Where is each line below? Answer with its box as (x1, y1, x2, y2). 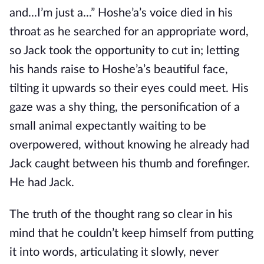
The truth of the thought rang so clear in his (9, 209, 233, 220)
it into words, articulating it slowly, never (9, 246, 219, 258)
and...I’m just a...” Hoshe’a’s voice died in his (9, 7, 233, 19)
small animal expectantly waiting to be (9, 120, 206, 132)
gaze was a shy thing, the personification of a (9, 101, 240, 113)
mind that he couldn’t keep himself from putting (9, 227, 253, 239)
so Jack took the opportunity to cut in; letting (9, 45, 239, 57)
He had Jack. (9, 177, 74, 189)
